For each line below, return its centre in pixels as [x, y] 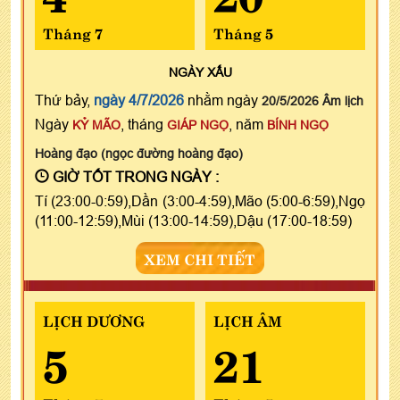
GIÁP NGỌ [198, 125]
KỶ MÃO [96, 125]
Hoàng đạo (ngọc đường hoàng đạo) [139, 153]
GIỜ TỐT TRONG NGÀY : [134, 176]
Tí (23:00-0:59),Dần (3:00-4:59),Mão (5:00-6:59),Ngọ [200, 200]
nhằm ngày [223, 100]
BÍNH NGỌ [298, 125]
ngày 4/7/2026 [139, 100]
